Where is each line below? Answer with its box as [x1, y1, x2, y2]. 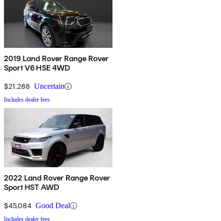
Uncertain [34, 82, 65, 91]
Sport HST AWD [4, 183, 60, 192]
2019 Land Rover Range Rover [4, 54, 109, 64]
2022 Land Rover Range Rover [4, 173, 110, 183]
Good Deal [36, 201, 70, 210]
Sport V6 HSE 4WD [4, 63, 71, 73]
